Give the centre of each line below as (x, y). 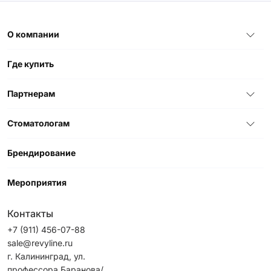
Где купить (31, 64)
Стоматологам (38, 123)
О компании (33, 34)
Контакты (30, 213)
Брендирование (41, 152)
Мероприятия (37, 182)
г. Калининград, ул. (46, 256)
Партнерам (31, 93)
